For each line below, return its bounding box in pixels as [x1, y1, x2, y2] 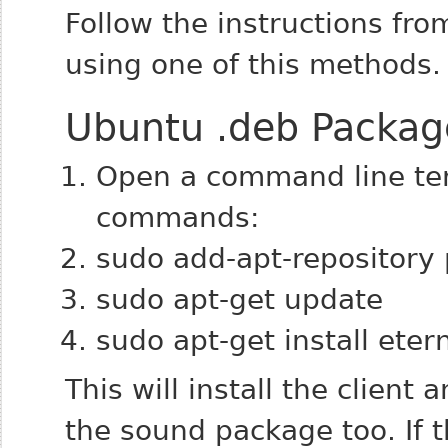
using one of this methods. [65, 48, 441, 81]
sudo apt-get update [96, 283, 384, 316]
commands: [96, 201, 260, 234]
